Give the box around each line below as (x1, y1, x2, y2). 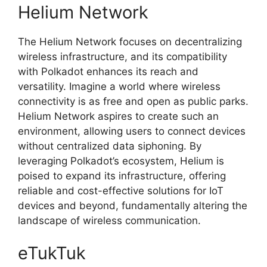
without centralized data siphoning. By (18, 139, 201, 152)
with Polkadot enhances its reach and (18, 65, 198, 77)
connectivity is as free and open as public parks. (18, 95, 249, 107)
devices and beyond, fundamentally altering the (18, 199, 247, 212)
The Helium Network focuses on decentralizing (18, 35, 242, 48)
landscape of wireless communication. (18, 214, 201, 226)
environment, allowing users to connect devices (18, 125, 246, 137)
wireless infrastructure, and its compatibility (18, 50, 227, 63)
